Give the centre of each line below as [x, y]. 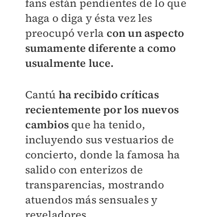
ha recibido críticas [108, 94]
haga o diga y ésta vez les [89, 18]
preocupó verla [66, 33]
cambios [47, 124]
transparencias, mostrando [95, 185]
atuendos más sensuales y [91, 200]
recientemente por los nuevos [102, 109]
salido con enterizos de [84, 170]
